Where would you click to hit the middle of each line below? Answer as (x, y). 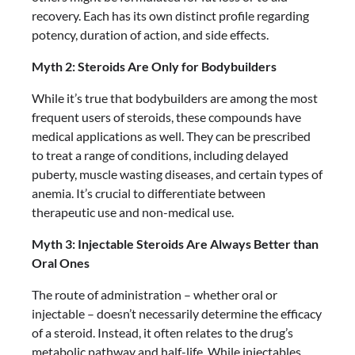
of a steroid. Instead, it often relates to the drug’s (162, 332)
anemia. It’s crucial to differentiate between (149, 193)
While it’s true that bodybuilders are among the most (175, 98)
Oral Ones (61, 263)
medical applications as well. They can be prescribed (171, 136)
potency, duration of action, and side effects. (150, 34)
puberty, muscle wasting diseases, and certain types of (177, 174)
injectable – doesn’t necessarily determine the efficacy (177, 313)
